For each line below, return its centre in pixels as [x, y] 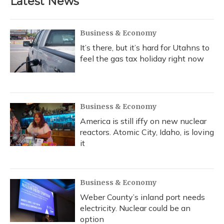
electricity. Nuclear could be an [135, 208]
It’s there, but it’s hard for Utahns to [145, 48]
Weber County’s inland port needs [142, 197]
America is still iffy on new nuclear [143, 121]
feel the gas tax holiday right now [142, 59]
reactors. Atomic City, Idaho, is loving [147, 132]
